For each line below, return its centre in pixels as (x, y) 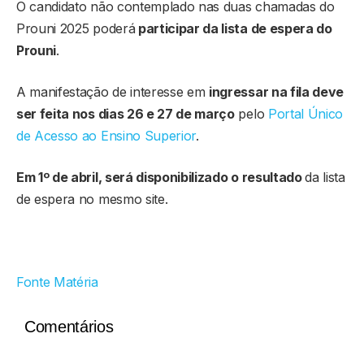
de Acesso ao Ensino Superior (106, 135)
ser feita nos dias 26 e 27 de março (126, 113)
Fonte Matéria (57, 282)
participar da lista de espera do (234, 28)
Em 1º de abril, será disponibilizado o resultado (161, 177)
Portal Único (305, 113)
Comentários (69, 326)
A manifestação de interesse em (113, 91)
